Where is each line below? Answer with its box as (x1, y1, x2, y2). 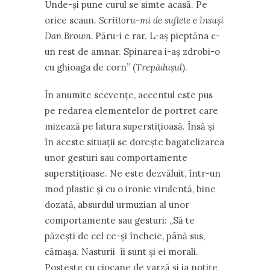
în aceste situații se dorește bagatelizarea (45, 136, 224, 148)
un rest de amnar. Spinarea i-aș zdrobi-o (45, 46, 220, 57)
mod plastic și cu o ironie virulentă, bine (45, 183, 216, 195)
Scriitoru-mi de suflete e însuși (99, 14, 224, 26)
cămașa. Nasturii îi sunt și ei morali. (45, 246, 198, 257)
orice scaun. (45, 14, 99, 26)
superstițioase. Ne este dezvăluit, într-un (45, 168, 221, 179)
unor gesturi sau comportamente (45, 152, 187, 163)
